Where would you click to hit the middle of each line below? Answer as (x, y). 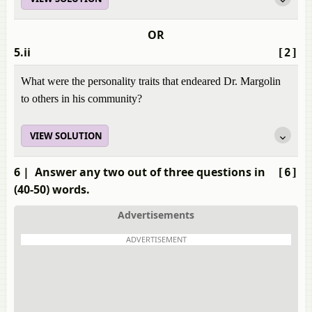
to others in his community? (81, 99)
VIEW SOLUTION (66, 136)
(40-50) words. (52, 189)
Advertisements (156, 215)
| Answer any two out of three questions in (143, 172)
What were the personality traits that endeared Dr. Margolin (151, 81)
